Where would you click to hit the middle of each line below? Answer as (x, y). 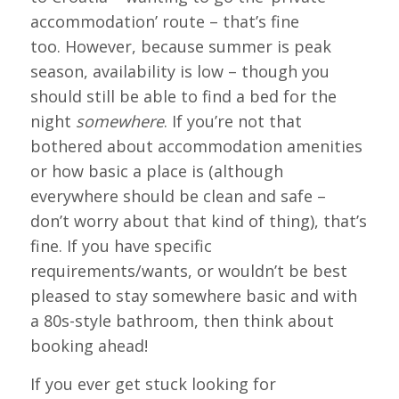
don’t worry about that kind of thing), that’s (198, 221)
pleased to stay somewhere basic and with (193, 296)
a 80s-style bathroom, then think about (182, 321)
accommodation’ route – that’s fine (164, 22)
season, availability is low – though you (179, 72)
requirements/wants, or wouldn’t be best (188, 271)
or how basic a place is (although (156, 171)
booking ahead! (89, 346)
